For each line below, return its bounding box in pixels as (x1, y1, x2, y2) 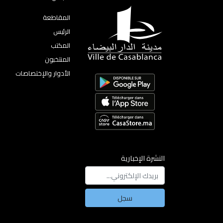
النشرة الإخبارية (121, 151, 165, 165)
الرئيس (53, 25, 70, 37)
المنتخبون (45, 53, 70, 65)
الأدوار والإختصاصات (15, 67, 70, 79)
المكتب (51, 39, 70, 51)
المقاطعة (43, 11, 70, 23)
